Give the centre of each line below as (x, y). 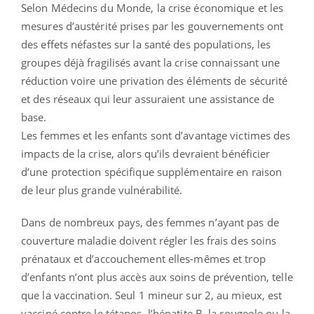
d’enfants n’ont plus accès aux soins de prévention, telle (157, 277)
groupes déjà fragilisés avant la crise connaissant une (151, 62)
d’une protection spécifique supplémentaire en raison (152, 171)
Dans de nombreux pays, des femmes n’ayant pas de (150, 222)
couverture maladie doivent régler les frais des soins (149, 240)
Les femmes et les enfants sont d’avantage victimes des (156, 135)
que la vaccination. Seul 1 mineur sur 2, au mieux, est (152, 295)
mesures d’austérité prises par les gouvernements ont (152, 26)
